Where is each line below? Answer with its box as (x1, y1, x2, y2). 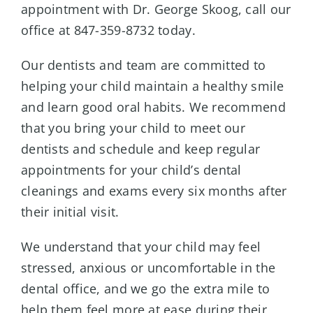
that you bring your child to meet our (20, 119, 245, 137)
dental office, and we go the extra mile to (20, 280, 270, 298)
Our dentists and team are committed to (20, 57, 266, 74)
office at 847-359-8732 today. (20, 22, 196, 39)
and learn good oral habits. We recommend (20, 99, 286, 116)
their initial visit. (20, 203, 119, 221)
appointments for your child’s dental (20, 161, 242, 179)
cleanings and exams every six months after (20, 182, 287, 200)
